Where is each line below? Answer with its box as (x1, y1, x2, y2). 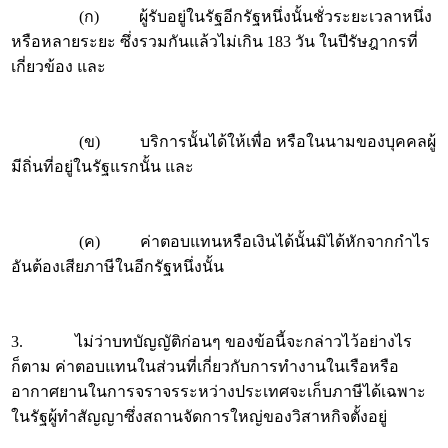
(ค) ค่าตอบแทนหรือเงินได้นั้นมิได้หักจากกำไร (11, 233, 430, 250)
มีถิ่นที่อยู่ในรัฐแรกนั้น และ (11, 158, 194, 175)
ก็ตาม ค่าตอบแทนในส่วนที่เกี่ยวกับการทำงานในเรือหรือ (11, 358, 399, 375)
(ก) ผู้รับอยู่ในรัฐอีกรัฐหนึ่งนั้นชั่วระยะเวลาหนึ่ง (11, 8, 432, 25)
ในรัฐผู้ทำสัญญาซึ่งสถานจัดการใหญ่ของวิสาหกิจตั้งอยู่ (11, 408, 387, 425)
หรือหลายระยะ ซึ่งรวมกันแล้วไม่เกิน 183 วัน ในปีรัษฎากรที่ (11, 33, 418, 50)
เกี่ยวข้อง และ (11, 58, 106, 75)
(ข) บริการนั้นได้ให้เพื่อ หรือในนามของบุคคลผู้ (11, 133, 436, 150)
